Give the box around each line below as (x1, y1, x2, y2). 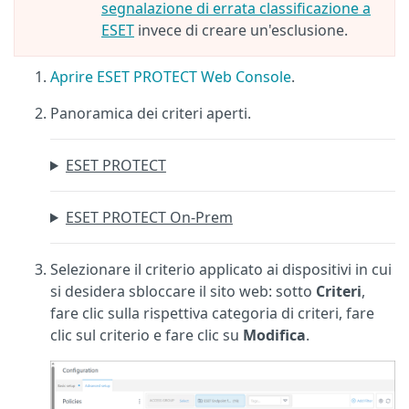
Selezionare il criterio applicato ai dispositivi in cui (50, 259, 392, 279)
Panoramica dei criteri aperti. (50, 103, 251, 123)
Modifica (243, 325, 306, 345)
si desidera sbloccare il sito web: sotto (50, 281, 316, 301)
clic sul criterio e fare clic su (50, 325, 243, 345)
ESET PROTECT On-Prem (65, 207, 233, 227)
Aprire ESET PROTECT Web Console (50, 67, 291, 87)
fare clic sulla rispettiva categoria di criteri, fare (50, 303, 374, 323)
